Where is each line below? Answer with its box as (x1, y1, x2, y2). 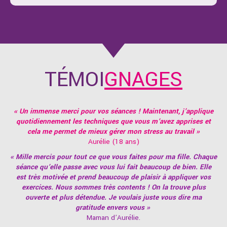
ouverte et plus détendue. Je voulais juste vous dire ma (25, 192, 202, 202)
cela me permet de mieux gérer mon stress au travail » (27, 126, 200, 136)
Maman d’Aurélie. (87, 212, 140, 222)
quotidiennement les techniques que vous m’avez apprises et (16, 116, 211, 126)
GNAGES (104, 65, 182, 94)
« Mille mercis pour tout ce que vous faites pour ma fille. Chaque (10, 152, 217, 162)
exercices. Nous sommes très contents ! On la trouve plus (21, 182, 206, 192)
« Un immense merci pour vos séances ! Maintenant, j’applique (14, 106, 213, 116)
